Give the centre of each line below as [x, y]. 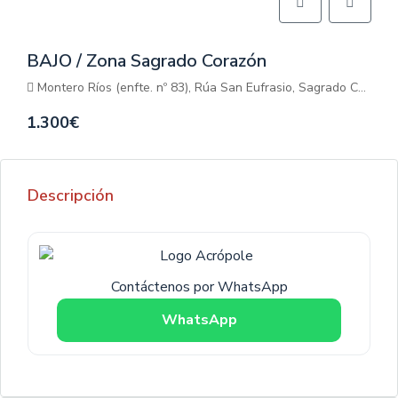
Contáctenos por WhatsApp [199, 287]
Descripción [71, 195]
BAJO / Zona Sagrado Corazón [147, 61]
